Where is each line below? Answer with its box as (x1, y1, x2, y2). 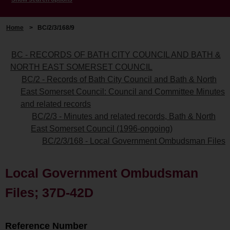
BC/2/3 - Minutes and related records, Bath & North (32, 111, 216, 121)
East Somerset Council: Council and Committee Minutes (21, 87, 225, 96)
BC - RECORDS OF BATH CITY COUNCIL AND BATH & (11, 50, 221, 59)
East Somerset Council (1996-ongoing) (31, 124, 172, 133)
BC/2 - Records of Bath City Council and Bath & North (22, 74, 217, 84)
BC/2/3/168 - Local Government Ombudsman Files (42, 136, 225, 145)
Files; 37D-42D (5, 185, 93, 200)
